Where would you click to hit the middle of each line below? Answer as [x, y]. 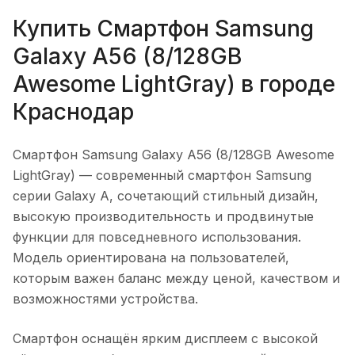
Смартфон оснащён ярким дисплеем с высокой [165, 338]
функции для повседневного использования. [157, 237]
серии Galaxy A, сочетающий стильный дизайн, [166, 195]
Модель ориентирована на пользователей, [151, 257]
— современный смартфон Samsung [193, 175]
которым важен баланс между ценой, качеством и [176, 278]
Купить [55, 28]
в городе [285, 84]
